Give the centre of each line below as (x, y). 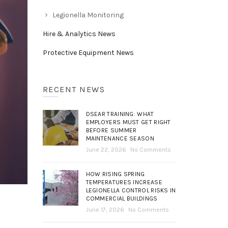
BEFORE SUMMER (111, 130)
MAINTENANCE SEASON (120, 138)
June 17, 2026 (105, 209)
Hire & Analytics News (79, 34)
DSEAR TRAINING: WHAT (120, 114)
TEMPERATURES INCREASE (124, 182)
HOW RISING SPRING (115, 174)
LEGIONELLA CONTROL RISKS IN (131, 190)
